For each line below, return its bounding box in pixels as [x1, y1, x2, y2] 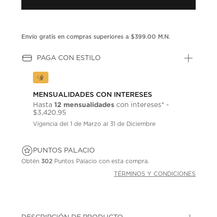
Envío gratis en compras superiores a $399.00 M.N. [21, 33, 170, 40]
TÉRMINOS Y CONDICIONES [114, 170, 196, 177]
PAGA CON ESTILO [37, 54, 101, 62]
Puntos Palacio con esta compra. [52, 158, 150, 164]
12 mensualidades [54, 100, 115, 108]
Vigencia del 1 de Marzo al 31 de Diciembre [33, 121, 156, 127]
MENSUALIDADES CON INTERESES [33, 91, 153, 98]
